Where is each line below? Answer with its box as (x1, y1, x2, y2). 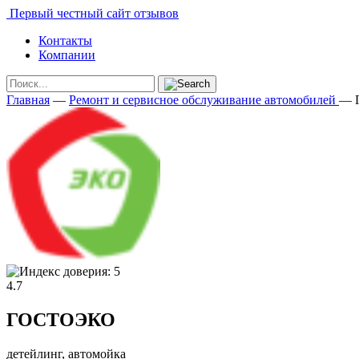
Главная (6, 93, 50, 107)
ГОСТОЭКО (6, 309, 115, 330)
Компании (38, 48, 95, 62)
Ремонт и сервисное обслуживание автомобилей (69, 93, 336, 107)
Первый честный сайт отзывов (6, 6, 179, 20)
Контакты (38, 34, 92, 47)
